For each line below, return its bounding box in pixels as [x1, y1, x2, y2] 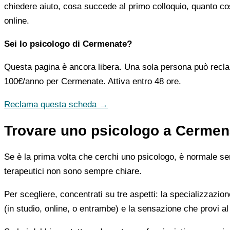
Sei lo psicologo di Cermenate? [4, 39, 132, 49]
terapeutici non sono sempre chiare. [4, 166, 142, 176]
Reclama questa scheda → [4, 99, 108, 109]
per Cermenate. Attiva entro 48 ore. [44, 76, 181, 86]
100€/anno [4, 76, 44, 86]
